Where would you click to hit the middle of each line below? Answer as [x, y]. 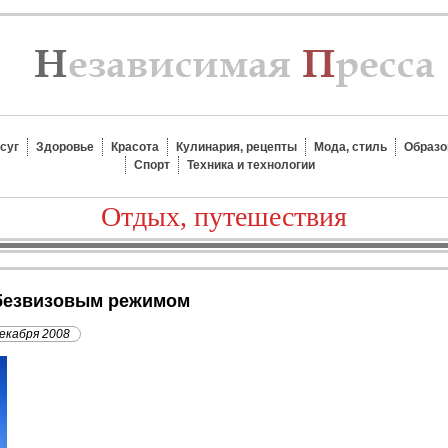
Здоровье [65, 147]
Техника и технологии [251, 165]
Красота [135, 147]
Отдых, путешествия [224, 216]
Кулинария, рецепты [236, 147]
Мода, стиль [350, 147]
